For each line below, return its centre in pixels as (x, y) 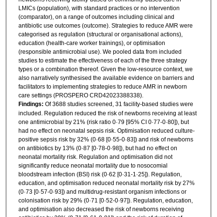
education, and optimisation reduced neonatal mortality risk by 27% (106, 183)
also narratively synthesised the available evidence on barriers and (106, 78)
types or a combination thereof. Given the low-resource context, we (105, 69)
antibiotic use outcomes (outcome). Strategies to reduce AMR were (105, 25)
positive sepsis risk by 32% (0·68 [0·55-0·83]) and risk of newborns (106, 139)
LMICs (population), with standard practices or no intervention (99, 8)
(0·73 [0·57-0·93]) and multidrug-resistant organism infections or (102, 192)
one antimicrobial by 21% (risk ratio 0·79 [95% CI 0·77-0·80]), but (103, 122)
